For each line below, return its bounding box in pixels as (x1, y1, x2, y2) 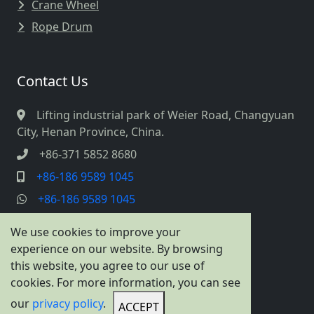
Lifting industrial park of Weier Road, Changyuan (36, 107, 294, 123)
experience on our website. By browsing (11, 241, 223, 257)
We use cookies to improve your (11, 224, 181, 240)
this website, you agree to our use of (11, 258, 205, 273)
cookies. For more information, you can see (11, 275, 240, 290)
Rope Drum (32, 18, 93, 34)
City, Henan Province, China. (17, 123, 164, 139)
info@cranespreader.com (39, 213, 172, 229)
